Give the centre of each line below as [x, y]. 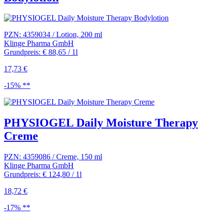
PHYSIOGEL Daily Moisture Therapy [101, 123]
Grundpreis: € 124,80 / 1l [43, 175]
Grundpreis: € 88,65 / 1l [41, 52]
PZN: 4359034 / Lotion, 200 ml [53, 35]
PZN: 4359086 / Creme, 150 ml [53, 157]
